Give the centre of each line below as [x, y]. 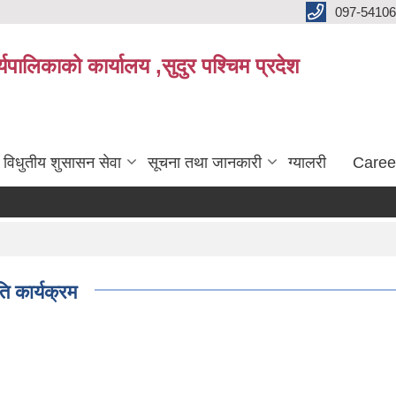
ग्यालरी [307, 162]
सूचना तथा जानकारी [205, 162]
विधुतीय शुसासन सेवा [62, 162]
